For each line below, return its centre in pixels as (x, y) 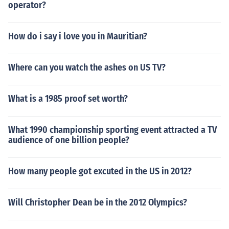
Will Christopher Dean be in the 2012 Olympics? (98, 202)
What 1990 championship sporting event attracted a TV (112, 130)
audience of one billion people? (69, 140)
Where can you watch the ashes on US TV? (87, 67)
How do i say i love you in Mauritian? (78, 36)
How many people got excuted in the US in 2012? (100, 171)
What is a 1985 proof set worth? (68, 99)
